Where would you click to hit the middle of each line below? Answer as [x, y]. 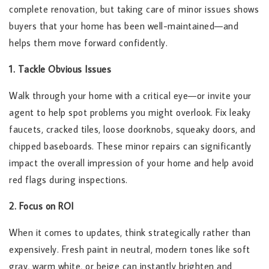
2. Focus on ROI [41, 206]
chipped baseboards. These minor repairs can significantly [130, 146]
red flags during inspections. [68, 179]
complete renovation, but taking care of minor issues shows [134, 9]
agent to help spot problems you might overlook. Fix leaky [130, 112]
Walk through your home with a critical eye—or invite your [130, 95]
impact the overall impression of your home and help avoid [131, 162]
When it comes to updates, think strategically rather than [130, 232]
